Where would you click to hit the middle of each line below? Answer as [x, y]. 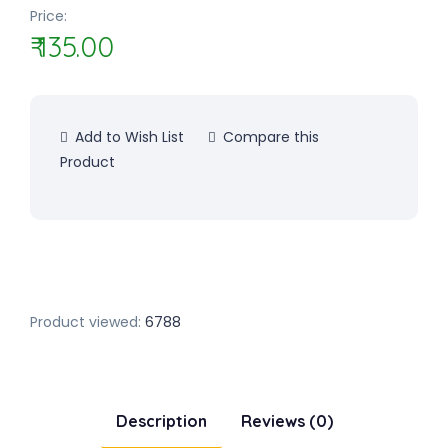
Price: [48, 16]
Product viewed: [85, 322]
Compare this [269, 137]
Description [161, 421]
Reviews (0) [286, 421]
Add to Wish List [127, 137]
